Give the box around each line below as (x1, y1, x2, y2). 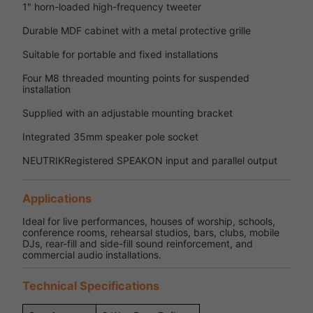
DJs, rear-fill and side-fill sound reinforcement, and (22, 237, 253, 249)
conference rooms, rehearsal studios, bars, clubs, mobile (22, 226, 279, 238)
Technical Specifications (22, 279, 159, 293)
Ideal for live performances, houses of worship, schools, (22, 214, 275, 227)
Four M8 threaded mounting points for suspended (22, 72, 249, 85)
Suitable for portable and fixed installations (22, 48, 218, 61)
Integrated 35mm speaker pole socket (22, 131, 198, 143)
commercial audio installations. (22, 248, 161, 261)
